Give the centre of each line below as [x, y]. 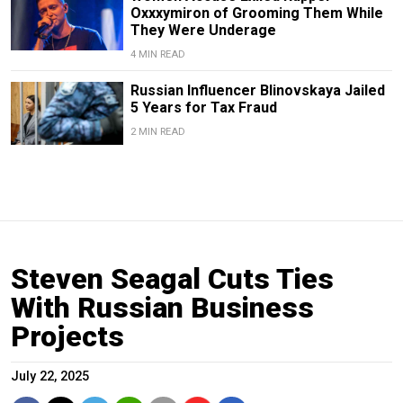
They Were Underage [203, 31]
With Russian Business [162, 308]
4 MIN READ [157, 55]
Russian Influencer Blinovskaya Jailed [257, 91]
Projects [67, 337]
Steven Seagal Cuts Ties [172, 279]
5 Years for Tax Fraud [203, 108]
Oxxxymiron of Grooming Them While [256, 13]
